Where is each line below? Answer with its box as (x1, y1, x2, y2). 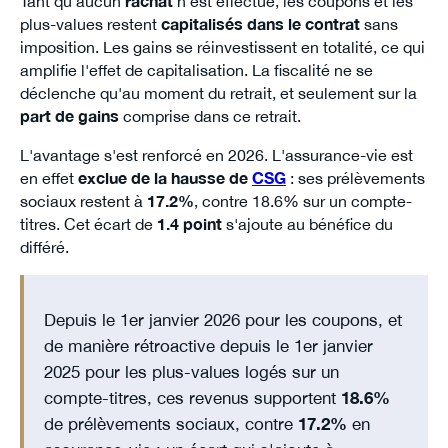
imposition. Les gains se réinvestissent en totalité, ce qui (19, 38, 425, 57)
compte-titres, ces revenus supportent (43, 386, 341, 408)
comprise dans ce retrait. (118, 107, 301, 126)
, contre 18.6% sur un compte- (193, 192, 412, 211)
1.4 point (156, 215, 222, 234)
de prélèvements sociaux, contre (43, 412, 298, 434)
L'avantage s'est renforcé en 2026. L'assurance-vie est (19, 146, 413, 165)
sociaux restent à (19, 192, 147, 211)
